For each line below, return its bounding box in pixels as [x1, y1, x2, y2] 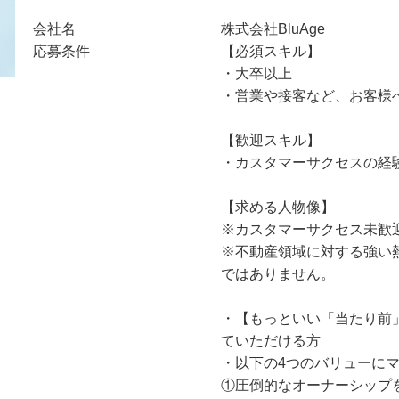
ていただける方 [221, 333, 322, 348]
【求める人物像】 [221, 199, 336, 215]
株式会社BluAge [221, 21, 326, 37]
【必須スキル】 [221, 44, 322, 59]
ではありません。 [221, 266, 336, 281]
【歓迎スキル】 [221, 133, 322, 148]
